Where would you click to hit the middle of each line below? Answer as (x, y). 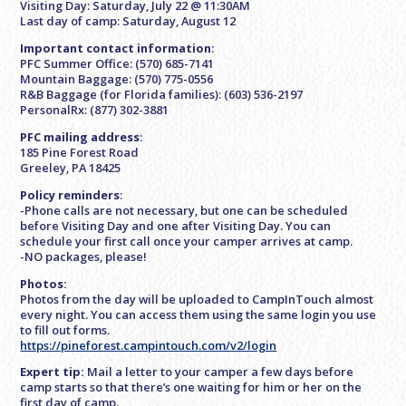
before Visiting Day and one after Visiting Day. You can (176, 225)
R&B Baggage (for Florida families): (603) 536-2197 (162, 95)
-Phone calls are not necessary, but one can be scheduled (184, 210)
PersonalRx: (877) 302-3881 (95, 110)
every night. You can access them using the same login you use (198, 314)
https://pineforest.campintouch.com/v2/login (149, 345)
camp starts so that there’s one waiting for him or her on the (191, 387)
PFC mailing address (80, 137)
